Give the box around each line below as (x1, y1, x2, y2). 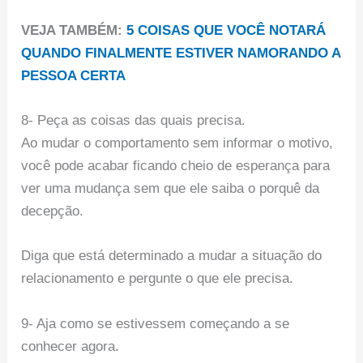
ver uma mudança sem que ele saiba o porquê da (21, 181, 320, 197)
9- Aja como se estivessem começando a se (21, 315, 290, 331)
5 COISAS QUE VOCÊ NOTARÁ (126, 23, 327, 38)
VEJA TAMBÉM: (21, 23, 127, 38)
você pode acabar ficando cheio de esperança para (21, 158, 331, 174)
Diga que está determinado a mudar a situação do (21, 248, 322, 264)
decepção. (21, 203, 84, 220)
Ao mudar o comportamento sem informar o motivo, (21, 135, 334, 152)
